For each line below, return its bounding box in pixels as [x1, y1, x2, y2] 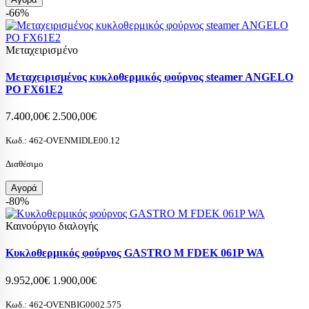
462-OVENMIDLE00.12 [27, 135, 120, 146]
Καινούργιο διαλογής [6, 220, 98, 232]
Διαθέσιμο [6, 159, 43, 170]
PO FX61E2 [6, 83, 63, 95]
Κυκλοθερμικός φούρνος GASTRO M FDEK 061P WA [6, 247, 264, 259]
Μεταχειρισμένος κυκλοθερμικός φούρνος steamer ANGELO [6, 70, 293, 83]
